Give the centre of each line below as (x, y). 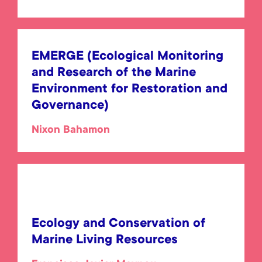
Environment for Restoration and (130, 89)
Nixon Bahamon (71, 130)
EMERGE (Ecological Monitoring (127, 57)
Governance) (70, 106)
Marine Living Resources (105, 240)
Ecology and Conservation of (118, 224)
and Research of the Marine (114, 73)
